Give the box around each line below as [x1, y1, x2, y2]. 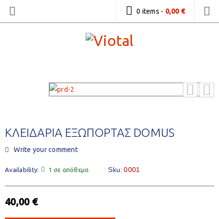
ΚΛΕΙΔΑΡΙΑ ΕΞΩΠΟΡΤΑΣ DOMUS [5, 126, 175, 139]
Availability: [5, 166, 39, 173]
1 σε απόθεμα [48, 166, 89, 173]
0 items [136, 7, 159, 15]
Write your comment [14, 146, 78, 153]
